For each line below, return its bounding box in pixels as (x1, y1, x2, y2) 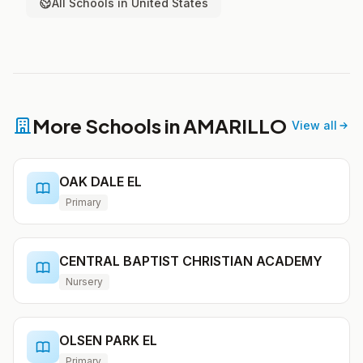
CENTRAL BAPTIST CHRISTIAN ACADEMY (59, 253, 322, 269)
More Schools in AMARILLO (32, 113, 287, 138)
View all (292, 118, 337, 132)
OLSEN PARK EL (59, 332, 157, 348)
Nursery (66, 275, 103, 288)
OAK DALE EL (59, 173, 142, 190)
